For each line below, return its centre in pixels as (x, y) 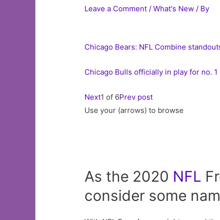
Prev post (136, 97)
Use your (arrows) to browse (134, 110)
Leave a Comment (116, 9)
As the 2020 (129, 177)
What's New (174, 9)
